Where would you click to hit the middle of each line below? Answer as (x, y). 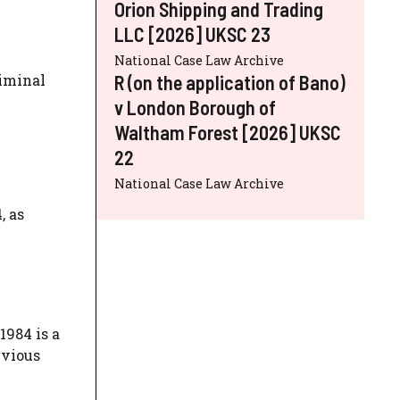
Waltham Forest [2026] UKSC (228, 132)
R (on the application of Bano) (230, 82)
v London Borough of (195, 107)
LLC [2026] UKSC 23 (192, 33)
